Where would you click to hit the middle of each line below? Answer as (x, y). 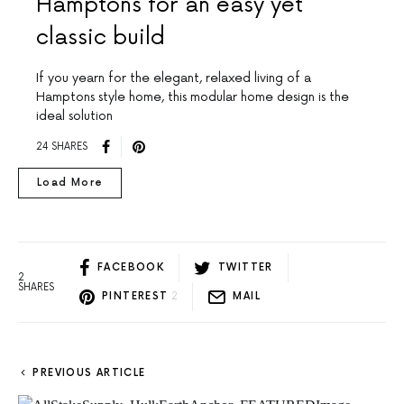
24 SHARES (62, 147)
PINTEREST (135, 297)
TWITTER (246, 268)
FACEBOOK (131, 268)
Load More (70, 182)
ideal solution (74, 115)
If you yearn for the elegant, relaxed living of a (174, 78)
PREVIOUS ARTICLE (89, 372)
